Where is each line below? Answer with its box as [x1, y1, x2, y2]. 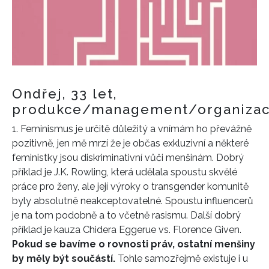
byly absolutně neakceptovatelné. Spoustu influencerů [12, 195, 253, 207]
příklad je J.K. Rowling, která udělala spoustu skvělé [12, 166, 237, 178]
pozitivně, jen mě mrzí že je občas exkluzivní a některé [12, 138, 249, 150]
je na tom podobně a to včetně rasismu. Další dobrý [12, 210, 241, 222]
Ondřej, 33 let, [12, 86, 117, 102]
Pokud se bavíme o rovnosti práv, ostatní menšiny [12, 238, 255, 250]
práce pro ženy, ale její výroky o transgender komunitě [12, 181, 249, 193]
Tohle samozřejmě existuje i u [115, 253, 248, 265]
